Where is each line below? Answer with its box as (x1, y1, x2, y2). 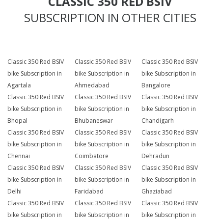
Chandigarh (141, 116, 174, 125)
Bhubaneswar (74, 116, 113, 125)
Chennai (7, 152, 30, 161)
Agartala (7, 81, 31, 90)
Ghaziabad (141, 187, 172, 196)
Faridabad (74, 187, 104, 196)
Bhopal (7, 116, 27, 125)
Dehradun (141, 152, 170, 161)
